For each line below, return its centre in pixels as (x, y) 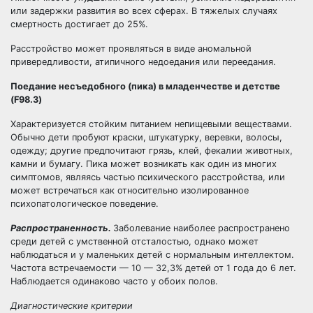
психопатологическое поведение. (85, 204)
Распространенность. (62, 228)
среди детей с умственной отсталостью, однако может (134, 241)
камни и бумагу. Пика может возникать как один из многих (144, 164)
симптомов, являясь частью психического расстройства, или (148, 177)
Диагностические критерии (72, 306)
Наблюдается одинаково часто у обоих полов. (114, 281)
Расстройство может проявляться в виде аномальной (131, 49)
